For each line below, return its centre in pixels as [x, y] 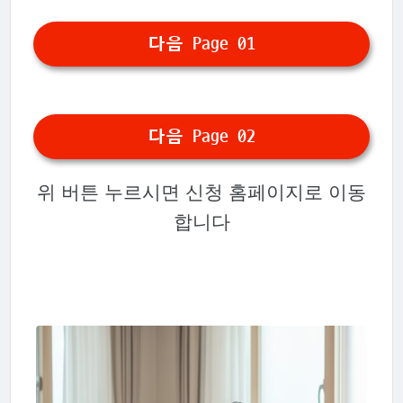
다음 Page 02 [201, 136]
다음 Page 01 [201, 44]
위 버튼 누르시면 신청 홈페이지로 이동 [201, 191]
